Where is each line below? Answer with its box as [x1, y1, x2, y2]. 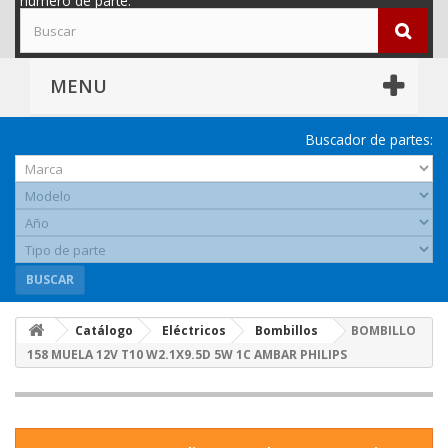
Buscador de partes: [306, 130, 433, 150]
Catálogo [75, 322, 133, 340]
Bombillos [255, 322, 318, 340]
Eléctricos [162, 322, 226, 340]
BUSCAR [26, 271, 74, 289]
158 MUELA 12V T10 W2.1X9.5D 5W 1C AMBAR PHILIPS [27, 346, 347, 364]
